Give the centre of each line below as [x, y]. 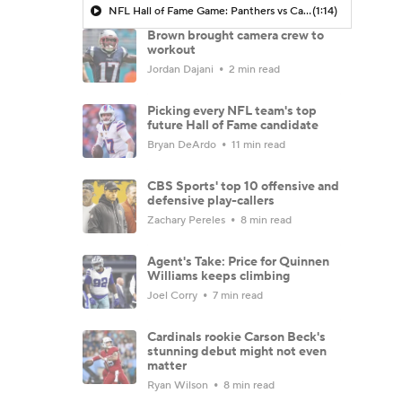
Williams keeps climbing [218, 276]
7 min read [236, 295]
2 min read [253, 69]
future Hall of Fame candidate [233, 125]
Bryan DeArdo [183, 144]
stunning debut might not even [237, 351]
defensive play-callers [211, 201]
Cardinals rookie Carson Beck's [236, 337]
